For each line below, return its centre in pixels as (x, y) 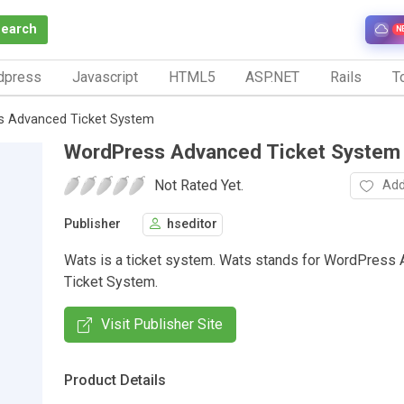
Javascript (105, 77)
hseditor (192, 225)
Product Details (115, 380)
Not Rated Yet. (199, 185)
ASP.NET (273, 77)
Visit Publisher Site (162, 324)
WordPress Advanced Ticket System (232, 151)
